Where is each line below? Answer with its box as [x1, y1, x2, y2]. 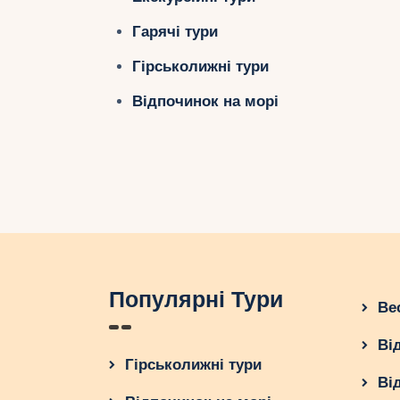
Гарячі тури [131, 22, 218, 40]
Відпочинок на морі [131, 92, 279, 110]
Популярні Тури [109, 287, 283, 313]
